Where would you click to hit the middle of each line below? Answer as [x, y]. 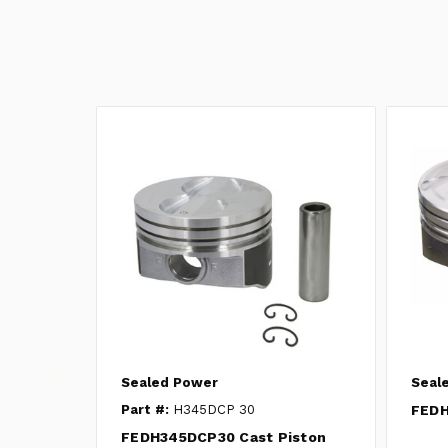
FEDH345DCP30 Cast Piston [223, 436]
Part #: [145, 409]
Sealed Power [169, 382]
